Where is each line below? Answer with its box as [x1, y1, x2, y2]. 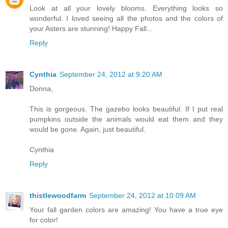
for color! [30, 215, 58, 224]
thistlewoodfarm [30, 191, 86, 199]
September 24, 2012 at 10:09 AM [89, 191, 196, 199]
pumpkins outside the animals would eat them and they [30, 115, 223, 123]
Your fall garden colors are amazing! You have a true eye [30, 205, 223, 214]
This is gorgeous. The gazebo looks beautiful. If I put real [30, 104, 223, 113]
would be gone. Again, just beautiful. [30, 125, 146, 133]
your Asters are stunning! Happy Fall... [30, 24, 153, 33]
